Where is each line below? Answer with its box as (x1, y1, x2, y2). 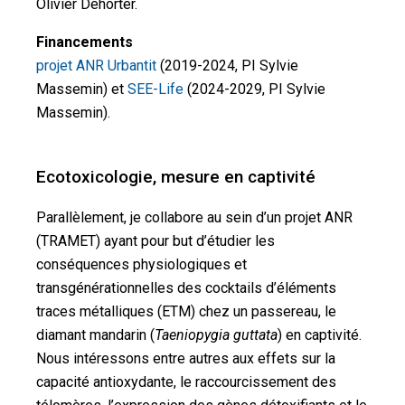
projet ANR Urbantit (36, 57, 156, 74)
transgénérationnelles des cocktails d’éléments (36, 279, 336, 297)
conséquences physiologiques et (36, 256, 247, 273)
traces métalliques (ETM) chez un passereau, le (36, 303, 336, 320)
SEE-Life (127, 80, 184, 98)
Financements (36, 33, 133, 51)
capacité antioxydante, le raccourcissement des (36, 373, 336, 391)
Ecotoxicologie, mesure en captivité (36, 166, 316, 187)
